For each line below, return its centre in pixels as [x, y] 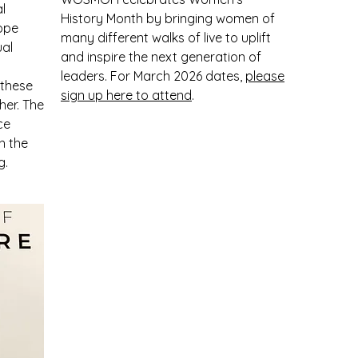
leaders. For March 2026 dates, [153, 76]
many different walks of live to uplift [166, 38]
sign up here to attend [126, 95]
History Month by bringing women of [168, 18]
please [265, 76]
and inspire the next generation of [161, 57]
